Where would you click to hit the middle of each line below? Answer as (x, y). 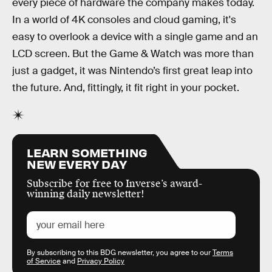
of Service (44, 261)
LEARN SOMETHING (87, 152)
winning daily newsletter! (86, 194)
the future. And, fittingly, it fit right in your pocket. (126, 88)
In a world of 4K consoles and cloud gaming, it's (124, 20)
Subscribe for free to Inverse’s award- (114, 183)
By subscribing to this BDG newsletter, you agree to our (120, 252)
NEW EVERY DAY (77, 163)
